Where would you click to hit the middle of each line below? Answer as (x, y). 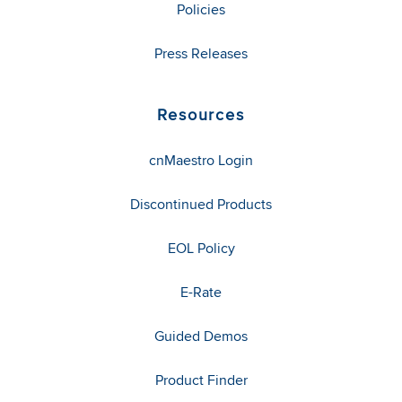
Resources (201, 114)
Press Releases (201, 53)
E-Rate (201, 292)
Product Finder (201, 380)
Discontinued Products (201, 204)
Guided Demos (201, 336)
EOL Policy (201, 248)
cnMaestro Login (201, 160)
